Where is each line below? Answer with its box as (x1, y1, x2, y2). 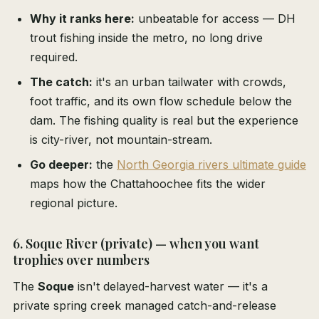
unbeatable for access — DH (135, 11, 296, 26)
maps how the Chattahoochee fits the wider (30, 177, 266, 192)
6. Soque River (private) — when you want (13, 235, 259, 253)
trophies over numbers (13, 251, 150, 269)
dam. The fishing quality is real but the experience (30, 113, 298, 128)
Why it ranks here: (30, 11, 135, 26)
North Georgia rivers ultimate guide (117, 157, 306, 172)
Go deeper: (30, 157, 93, 172)
